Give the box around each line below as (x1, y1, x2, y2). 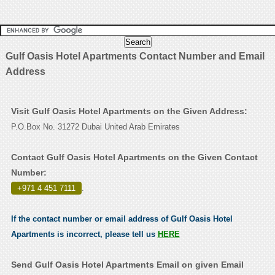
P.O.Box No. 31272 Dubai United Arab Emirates (10, 122, 180, 132)
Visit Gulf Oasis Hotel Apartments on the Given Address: (10, 106, 247, 117)
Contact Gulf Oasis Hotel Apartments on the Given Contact (10, 152, 258, 163)
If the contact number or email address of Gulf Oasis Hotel (10, 214, 233, 224)
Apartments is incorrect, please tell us (10, 230, 158, 239)
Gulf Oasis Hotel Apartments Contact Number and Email (5, 51, 265, 62)
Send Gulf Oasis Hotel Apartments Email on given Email (10, 260, 244, 270)
